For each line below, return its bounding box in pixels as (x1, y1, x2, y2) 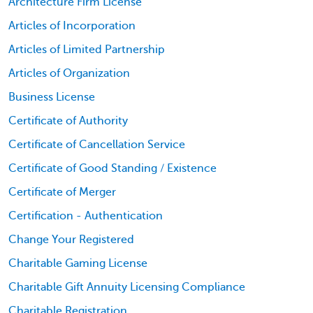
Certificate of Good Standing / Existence (8, 161, 217, 175)
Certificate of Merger (8, 185, 116, 198)
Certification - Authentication (8, 209, 163, 222)
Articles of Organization (8, 66, 130, 80)
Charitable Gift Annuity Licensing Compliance (8, 280, 245, 293)
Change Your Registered (8, 233, 134, 246)
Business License (8, 90, 95, 103)
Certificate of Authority (8, 114, 128, 127)
